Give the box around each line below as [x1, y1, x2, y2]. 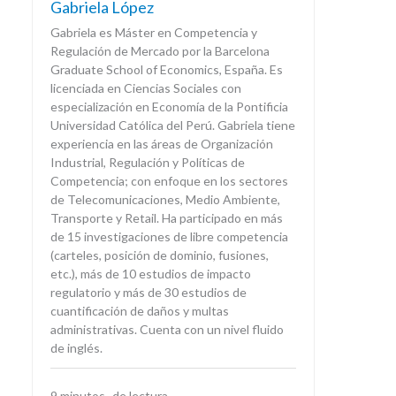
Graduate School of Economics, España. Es [50, 62, 283, 77]
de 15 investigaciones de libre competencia [50, 229, 288, 244]
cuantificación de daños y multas [50, 303, 229, 318]
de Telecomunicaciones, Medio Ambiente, [50, 192, 280, 207]
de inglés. [50, 340, 103, 355]
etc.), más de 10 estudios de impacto [50, 266, 251, 281]
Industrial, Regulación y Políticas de [50, 155, 245, 170]
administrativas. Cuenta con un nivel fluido [50, 322, 284, 337]
